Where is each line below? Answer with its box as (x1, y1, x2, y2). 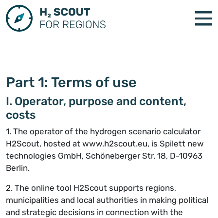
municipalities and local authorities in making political (6, 195, 208, 205)
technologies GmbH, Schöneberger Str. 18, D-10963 (6, 151, 202, 161)
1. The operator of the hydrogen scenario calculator (6, 127, 200, 136)
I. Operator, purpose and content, (6, 94, 186, 108)
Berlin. (6, 163, 30, 173)
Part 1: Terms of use (6, 74, 137, 91)
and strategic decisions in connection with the (6, 207, 183, 217)
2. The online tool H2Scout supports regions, (6, 183, 176, 193)
